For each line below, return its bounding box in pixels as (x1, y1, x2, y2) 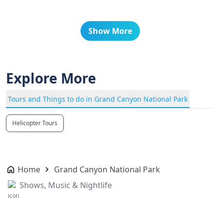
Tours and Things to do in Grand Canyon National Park (8, 94, 188, 104)
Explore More (6, 69, 96, 87)
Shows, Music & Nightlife (20, 180, 112, 191)
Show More (88, 26, 132, 36)
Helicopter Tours (12, 119, 57, 127)
